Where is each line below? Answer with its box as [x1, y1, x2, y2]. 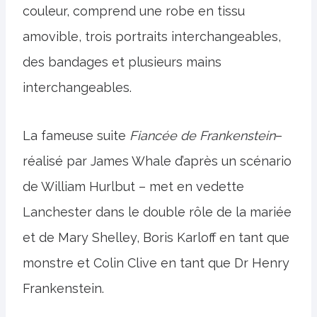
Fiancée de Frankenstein [129, 128, 275, 144]
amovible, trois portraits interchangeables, [23, 29, 281, 45]
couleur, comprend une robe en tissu [23, 4, 245, 19]
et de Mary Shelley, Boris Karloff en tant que [23, 230, 289, 246]
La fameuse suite [23, 128, 129, 144]
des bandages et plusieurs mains [23, 54, 221, 70]
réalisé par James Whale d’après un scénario [23, 154, 292, 169]
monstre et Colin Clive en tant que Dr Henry [23, 255, 289, 271]
